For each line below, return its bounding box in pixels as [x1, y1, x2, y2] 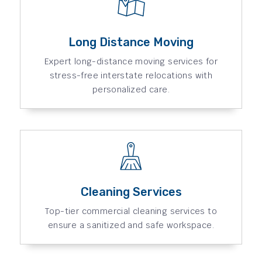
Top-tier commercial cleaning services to [45, 205, 217, 216]
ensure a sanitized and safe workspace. [47, 219, 215, 230]
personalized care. [92, 84, 170, 95]
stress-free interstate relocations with [49, 70, 213, 81]
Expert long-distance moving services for [44, 56, 218, 67]
